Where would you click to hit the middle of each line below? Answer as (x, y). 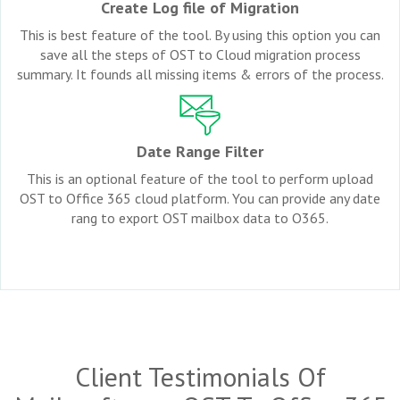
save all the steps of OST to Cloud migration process (200, 54)
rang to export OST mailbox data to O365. (200, 217)
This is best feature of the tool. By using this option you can (200, 34)
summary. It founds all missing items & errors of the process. (200, 74)
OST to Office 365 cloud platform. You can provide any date (200, 198)
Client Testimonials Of (200, 376)
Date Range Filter (200, 151)
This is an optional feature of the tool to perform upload (200, 178)
